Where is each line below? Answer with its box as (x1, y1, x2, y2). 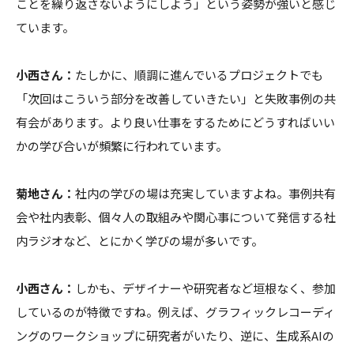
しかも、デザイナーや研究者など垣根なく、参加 (75, 279, 336, 296)
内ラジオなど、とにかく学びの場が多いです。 (16, 232, 263, 249)
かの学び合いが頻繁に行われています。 (16, 137, 228, 154)
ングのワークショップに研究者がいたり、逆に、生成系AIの (16, 326, 334, 344)
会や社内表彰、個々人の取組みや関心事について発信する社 (16, 208, 336, 225)
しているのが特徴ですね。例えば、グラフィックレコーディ (16, 303, 335, 320)
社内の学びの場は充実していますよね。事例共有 (75, 184, 336, 201)
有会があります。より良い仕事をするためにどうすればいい (16, 113, 335, 130)
